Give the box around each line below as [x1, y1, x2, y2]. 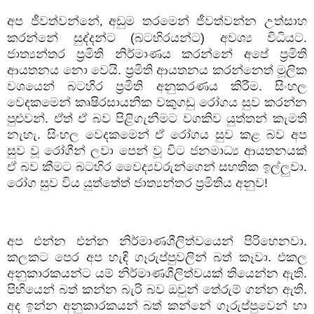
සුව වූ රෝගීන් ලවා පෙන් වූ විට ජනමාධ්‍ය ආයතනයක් [7, 143, 307, 158]
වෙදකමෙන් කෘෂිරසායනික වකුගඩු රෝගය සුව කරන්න [7, 95, 307, 109]
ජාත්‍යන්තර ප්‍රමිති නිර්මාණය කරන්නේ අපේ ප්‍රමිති [7, 46, 307, 61]
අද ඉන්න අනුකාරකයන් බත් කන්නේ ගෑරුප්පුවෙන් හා [7, 298, 307, 313]
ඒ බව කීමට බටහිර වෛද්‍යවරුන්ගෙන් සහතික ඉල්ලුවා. [7, 159, 307, 174]
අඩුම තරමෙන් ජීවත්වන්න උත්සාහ [109, 13, 308, 28]
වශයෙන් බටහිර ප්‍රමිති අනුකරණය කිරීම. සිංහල [7, 78, 307, 93]
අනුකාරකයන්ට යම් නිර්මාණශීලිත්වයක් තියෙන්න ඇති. [7, 266, 307, 280]
